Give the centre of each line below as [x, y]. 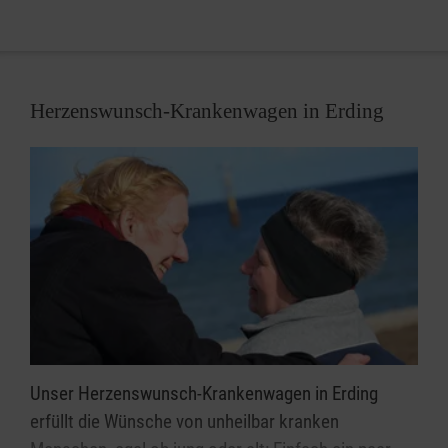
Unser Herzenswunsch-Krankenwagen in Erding [204, 393]
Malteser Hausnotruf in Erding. [143, 26]
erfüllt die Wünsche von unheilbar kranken [184, 421]
